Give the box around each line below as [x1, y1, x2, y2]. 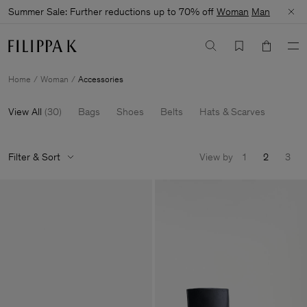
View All [8, 106, 42, 119]
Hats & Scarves [199, 106, 265, 119]
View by [199, 151, 233, 164]
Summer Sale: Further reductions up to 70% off [8, 5, 217, 18]
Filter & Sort [8, 151, 60, 164]
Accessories [78, 74, 123, 84]
